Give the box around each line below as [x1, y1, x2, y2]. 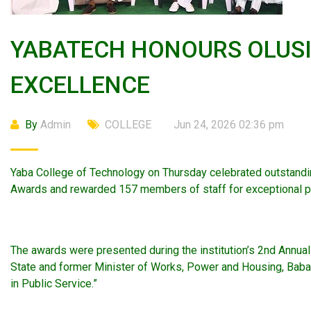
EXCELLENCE [10, 71, 150, 99]
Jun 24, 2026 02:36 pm [174, 118, 284, 131]
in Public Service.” [10, 277, 97, 290]
